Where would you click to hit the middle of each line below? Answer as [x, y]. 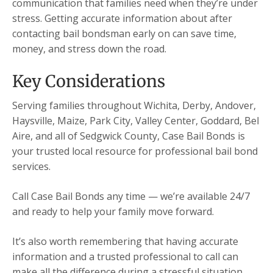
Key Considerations [89, 81]
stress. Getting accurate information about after [122, 19]
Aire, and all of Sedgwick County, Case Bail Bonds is [129, 136]
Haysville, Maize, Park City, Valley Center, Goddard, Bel [136, 121]
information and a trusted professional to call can [125, 257]
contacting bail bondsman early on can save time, [124, 34]
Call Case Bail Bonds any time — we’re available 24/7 [131, 197]
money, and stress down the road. [89, 49]
